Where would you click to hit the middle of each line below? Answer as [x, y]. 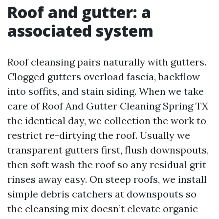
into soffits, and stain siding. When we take [106, 91]
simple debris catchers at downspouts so [102, 194]
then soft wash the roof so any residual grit [107, 164]
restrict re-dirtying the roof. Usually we [99, 135]
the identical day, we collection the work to [107, 120]
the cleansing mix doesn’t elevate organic [103, 208]
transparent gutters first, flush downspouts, [108, 150]
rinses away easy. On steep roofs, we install [107, 179]
